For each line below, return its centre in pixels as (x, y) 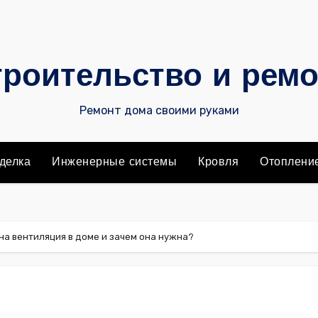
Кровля (219, 163)
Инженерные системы (115, 163)
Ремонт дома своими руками (159, 110)
